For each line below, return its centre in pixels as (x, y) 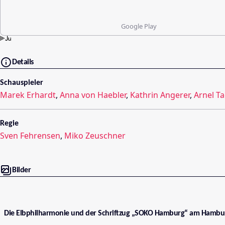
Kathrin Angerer (160, 95)
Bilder (21, 170)
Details (23, 62)
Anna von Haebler (93, 95)
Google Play (139, 26)
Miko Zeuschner (95, 135)
